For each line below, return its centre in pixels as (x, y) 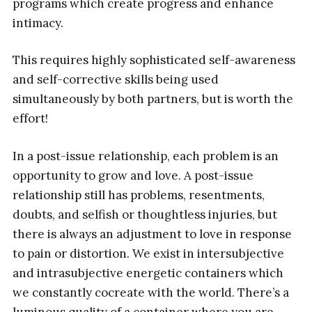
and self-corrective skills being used (115, 80)
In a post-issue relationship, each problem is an (145, 156)
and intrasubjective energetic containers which (148, 273)
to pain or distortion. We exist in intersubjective (148, 253)
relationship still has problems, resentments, (138, 195)
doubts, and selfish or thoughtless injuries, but (145, 214)
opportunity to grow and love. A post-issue (133, 175)
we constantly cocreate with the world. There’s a (150, 292)
